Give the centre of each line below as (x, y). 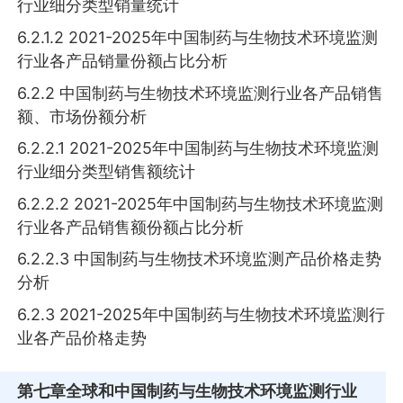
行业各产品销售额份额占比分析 (131, 227)
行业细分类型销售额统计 (107, 172)
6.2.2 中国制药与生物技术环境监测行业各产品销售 (201, 93)
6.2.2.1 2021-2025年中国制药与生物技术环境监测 (198, 148)
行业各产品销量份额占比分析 (123, 61)
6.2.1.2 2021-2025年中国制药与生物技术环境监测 (198, 37)
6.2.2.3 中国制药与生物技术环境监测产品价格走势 (200, 259)
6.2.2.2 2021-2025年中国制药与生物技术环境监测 (201, 203)
